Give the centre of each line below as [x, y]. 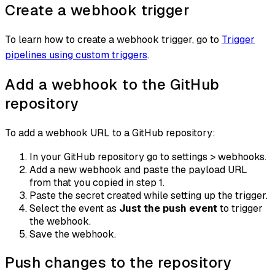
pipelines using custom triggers [76, 55]
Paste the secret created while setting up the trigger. [149, 195]
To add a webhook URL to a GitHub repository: [110, 133]
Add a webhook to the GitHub [112, 85]
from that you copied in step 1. [97, 182]
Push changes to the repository [118, 262]
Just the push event [168, 208]
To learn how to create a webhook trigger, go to [113, 40]
